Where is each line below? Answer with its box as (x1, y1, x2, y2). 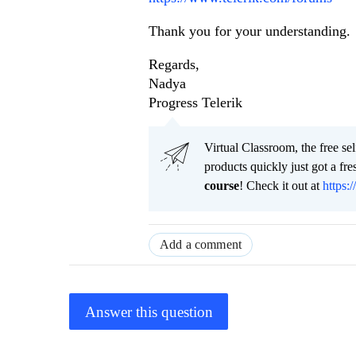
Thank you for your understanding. (149, 23, 350, 40)
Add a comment (160, 238, 242, 252)
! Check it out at (239, 179, 323, 193)
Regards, (149, 56, 199, 73)
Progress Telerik (149, 95, 242, 111)
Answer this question (84, 303, 213, 320)
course (204, 179, 239, 193)
